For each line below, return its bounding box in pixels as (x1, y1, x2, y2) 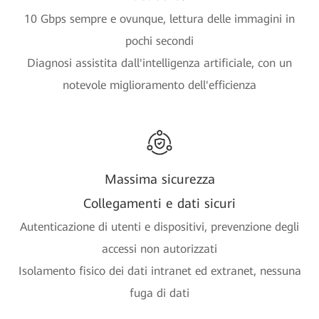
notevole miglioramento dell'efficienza (63, 78, 256, 92)
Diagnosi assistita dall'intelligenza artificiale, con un (27, 56, 292, 70)
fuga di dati (130, 286, 189, 300)
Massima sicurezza (104, 171, 215, 187)
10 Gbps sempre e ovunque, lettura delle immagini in (24, 11, 295, 26)
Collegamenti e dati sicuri (83, 195, 236, 211)
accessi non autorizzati (102, 241, 217, 256)
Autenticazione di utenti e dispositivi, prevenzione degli (20, 219, 299, 234)
